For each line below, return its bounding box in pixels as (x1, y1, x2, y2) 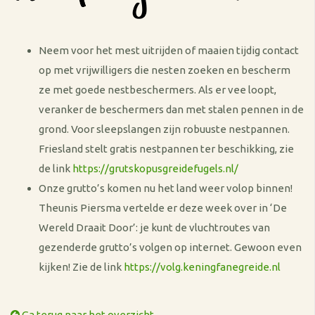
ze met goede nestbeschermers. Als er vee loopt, (39, 84, 276, 96)
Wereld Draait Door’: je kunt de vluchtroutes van (39, 221, 270, 233)
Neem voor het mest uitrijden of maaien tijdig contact (39, 44, 299, 56)
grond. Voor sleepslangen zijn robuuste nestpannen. (39, 123, 290, 135)
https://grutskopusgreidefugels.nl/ (72, 162, 238, 174)
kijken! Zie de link (39, 261, 124, 273)
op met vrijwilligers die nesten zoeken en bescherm (39, 64, 290, 76)
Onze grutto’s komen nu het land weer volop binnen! (39, 182, 292, 194)
